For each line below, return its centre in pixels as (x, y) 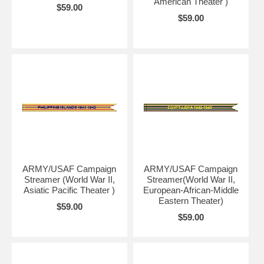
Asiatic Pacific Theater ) (70, 190)
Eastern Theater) (191, 201)
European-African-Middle (191, 190)
